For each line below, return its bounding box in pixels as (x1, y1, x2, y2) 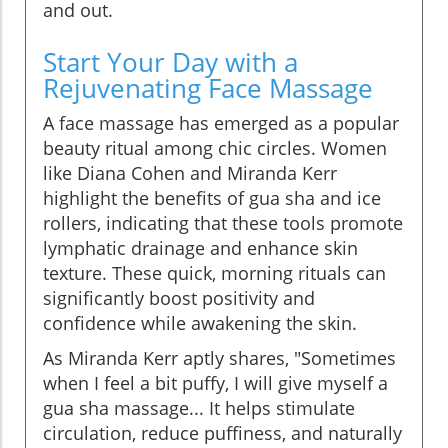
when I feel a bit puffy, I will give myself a (43, 370, 388, 395)
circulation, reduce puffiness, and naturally (43, 420, 402, 445)
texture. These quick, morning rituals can (43, 260, 386, 285)
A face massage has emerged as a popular (43, 110, 399, 135)
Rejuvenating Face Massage (43, 69, 373, 106)
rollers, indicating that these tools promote (43, 210, 403, 235)
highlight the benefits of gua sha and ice (43, 185, 381, 210)
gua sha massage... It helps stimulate (43, 395, 355, 420)
